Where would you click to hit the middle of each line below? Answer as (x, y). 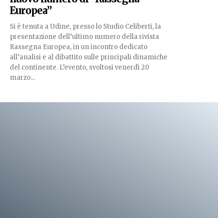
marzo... (22, 77)
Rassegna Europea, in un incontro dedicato (79, 47)
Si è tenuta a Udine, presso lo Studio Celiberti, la (85, 26)
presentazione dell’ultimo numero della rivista (84, 36)
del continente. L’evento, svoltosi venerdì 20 (35, 67)
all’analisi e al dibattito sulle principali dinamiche (89, 57)
